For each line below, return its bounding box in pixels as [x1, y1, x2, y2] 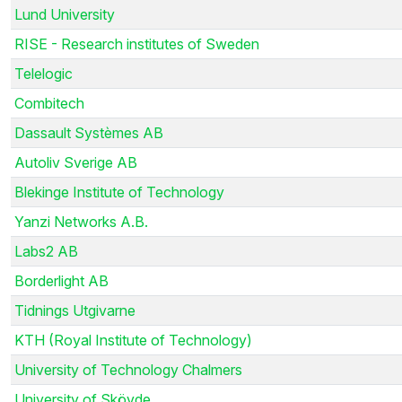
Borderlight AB [14, 271, 109, 290]
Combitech [14, 93, 84, 112]
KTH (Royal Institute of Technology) [14, 330, 252, 349]
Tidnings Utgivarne [14, 301, 135, 319]
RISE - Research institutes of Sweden [14, 34, 259, 53]
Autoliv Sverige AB [14, 153, 137, 171]
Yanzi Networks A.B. [14, 212, 148, 231]
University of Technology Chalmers [14, 360, 242, 379]
